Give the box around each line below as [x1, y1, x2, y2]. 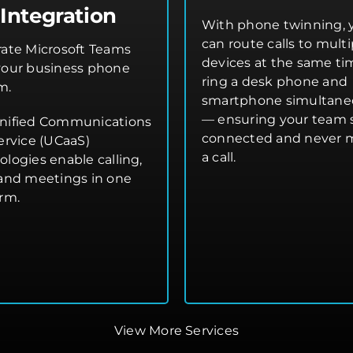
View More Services [113, 323, 240, 339]
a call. [202, 150, 236, 165]
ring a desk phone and [202, 74, 348, 90]
